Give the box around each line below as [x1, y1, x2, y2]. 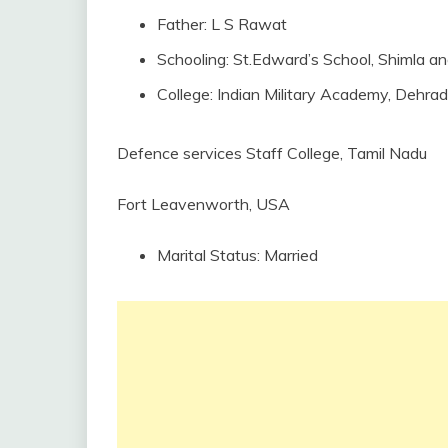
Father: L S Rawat [157, 13, 287, 34]
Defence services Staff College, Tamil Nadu [117, 142, 427, 163]
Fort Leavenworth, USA [117, 193, 290, 214]
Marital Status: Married [157, 244, 318, 265]
